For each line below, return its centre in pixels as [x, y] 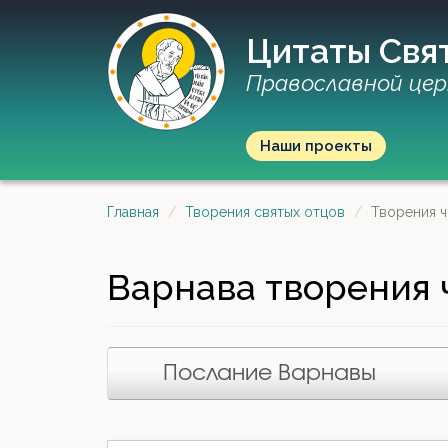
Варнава [181, 287]
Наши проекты [316, 146]
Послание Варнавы [269, 373]
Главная [133, 212]
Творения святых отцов [265, 212]
